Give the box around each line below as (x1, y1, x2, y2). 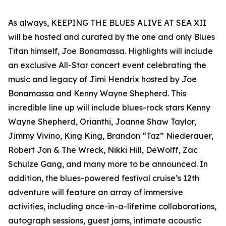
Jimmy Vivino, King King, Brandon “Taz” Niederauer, (8, 131, 213, 141)
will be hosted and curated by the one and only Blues (8, 32, 215, 42)
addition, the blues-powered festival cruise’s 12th (8, 173, 199, 184)
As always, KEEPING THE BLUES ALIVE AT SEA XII (8, 18, 206, 28)
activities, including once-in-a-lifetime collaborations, (8, 201, 216, 212)
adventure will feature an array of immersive (8, 187, 183, 198)
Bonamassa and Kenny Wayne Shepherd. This (8, 88, 186, 99)
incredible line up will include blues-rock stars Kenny (8, 102, 210, 113)
